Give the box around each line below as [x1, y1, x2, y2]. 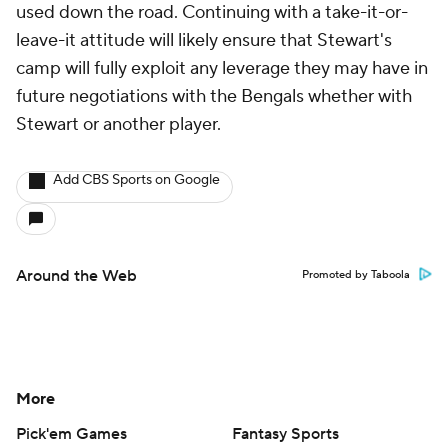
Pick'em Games [16, 424, 127, 445]
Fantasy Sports [232, 424, 339, 445]
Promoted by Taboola [302, 268, 410, 283]
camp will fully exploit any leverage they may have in [16, 57, 428, 81]
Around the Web [16, 266, 137, 287]
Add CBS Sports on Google [53, 171, 220, 190]
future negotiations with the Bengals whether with [16, 85, 412, 109]
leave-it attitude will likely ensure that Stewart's [16, 29, 392, 53]
